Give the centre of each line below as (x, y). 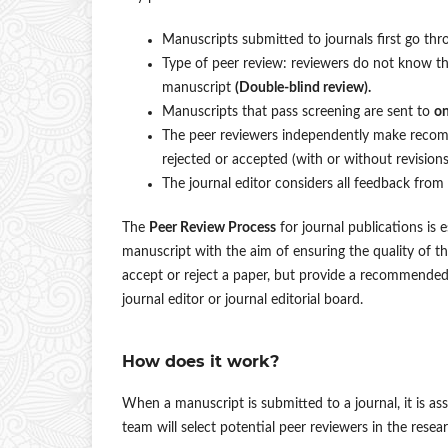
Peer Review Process (212, 228)
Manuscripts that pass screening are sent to (298, 112)
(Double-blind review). (303, 88)
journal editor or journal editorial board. (242, 300)
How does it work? (200, 362)
